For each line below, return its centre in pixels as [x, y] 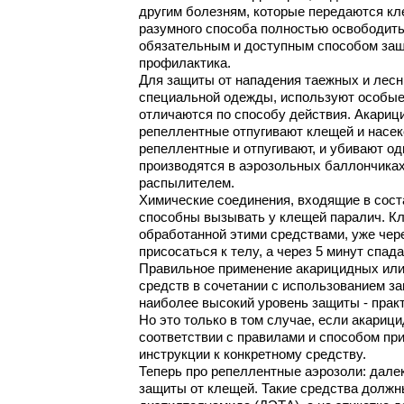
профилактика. [185, 64]
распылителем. [187, 184]
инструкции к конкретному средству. [252, 355]
